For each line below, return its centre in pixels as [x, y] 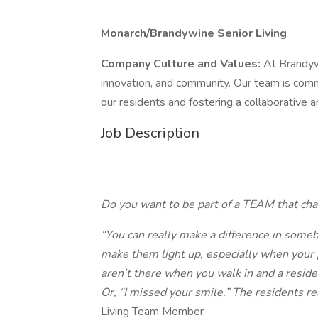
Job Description [150, 133]
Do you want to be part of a [171, 204]
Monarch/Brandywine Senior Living [194, 33]
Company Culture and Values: [182, 64]
